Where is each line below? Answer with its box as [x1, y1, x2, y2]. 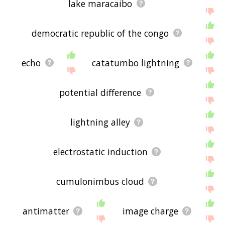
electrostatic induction [53, 145, 148, 158]
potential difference [59, 86, 142, 98]
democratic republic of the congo [32, 27, 169, 39]
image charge [122, 204, 178, 217]
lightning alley [70, 116, 131, 128]
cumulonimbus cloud [56, 175, 145, 187]
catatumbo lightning [91, 56, 179, 69]
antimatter [22, 204, 69, 217]
